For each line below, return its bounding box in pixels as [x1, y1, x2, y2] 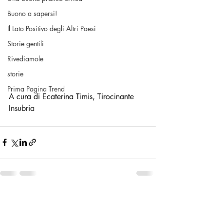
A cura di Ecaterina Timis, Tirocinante [9, 91, 136, 102]
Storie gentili [7, 39, 44, 48]
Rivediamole [7, 54, 43, 63]
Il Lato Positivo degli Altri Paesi [7, 24, 96, 33]
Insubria [9, 103, 35, 113]
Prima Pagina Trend [7, 84, 65, 93]
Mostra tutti [123, 193, 156, 202]
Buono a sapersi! [7, 9, 57, 18]
